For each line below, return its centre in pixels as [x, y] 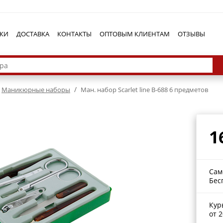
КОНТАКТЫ [74, 34]
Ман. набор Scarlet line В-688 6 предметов [144, 90]
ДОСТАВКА [33, 34]
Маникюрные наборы [36, 90]
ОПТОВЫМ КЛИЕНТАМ [135, 34]
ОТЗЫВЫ [191, 34]
